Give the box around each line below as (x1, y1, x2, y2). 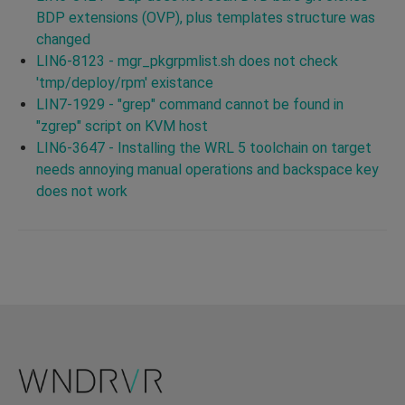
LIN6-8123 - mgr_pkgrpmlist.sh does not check (36, 52, 338, 70)
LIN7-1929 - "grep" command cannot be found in (36, 95, 344, 113)
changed (36, 30, 90, 48)
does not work (36, 182, 127, 200)
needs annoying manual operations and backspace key (36, 160, 379, 178)
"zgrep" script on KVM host (36, 117, 208, 135)
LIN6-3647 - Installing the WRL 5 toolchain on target (36, 138, 372, 156)
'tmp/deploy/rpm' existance (36, 73, 213, 91)
